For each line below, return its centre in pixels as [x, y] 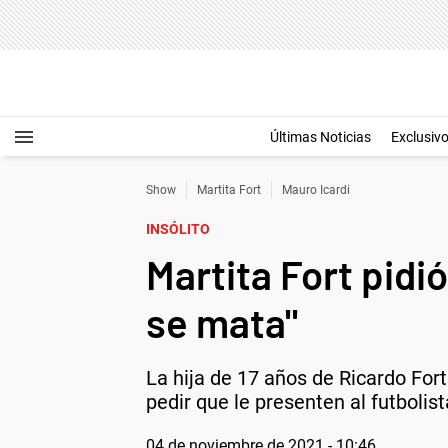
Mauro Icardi [316, 190]
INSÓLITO [178, 229]
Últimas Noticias [320, 137]
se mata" [222, 322]
